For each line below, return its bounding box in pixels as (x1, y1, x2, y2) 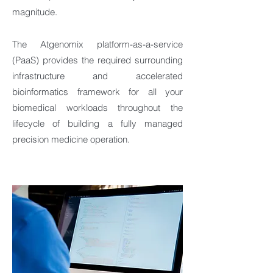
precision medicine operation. (12, 133, 130, 145)
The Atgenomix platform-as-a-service (12, 38, 183, 50)
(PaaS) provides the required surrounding (12, 54, 183, 66)
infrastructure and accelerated (12, 70, 183, 82)
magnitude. (12, 6, 57, 18)
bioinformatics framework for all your (12, 86, 183, 97)
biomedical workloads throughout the (12, 102, 183, 113)
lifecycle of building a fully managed (12, 118, 183, 129)
